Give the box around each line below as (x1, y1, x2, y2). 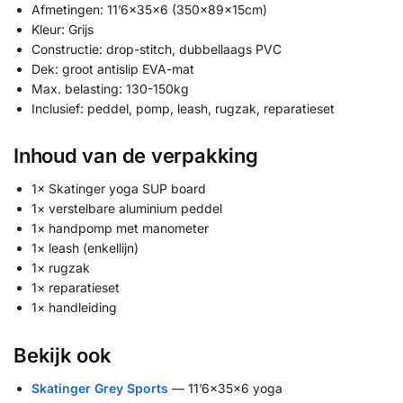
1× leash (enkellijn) (31, 240, 139, 256)
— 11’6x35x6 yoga (168, 380, 282, 396)
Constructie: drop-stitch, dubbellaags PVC (31, 40, 282, 57)
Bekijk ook (13, 343, 112, 367)
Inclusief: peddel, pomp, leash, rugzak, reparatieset (31, 100, 335, 116)
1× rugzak (31, 260, 90, 276)
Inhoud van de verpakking (13, 144, 258, 168)
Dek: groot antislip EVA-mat (31, 60, 194, 76)
